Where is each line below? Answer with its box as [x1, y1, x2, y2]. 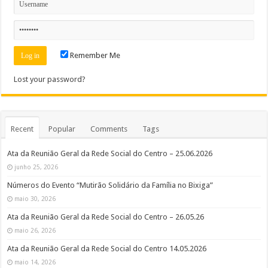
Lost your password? [14, 74, 86, 84]
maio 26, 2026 [14, 226, 56, 234]
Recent [11, 124, 34, 133]
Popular [48, 124, 76, 133]
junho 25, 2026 [14, 163, 59, 170]
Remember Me [68, 50, 121, 60]
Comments [90, 124, 128, 133]
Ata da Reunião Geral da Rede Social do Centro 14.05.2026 [7, 243, 207, 253]
